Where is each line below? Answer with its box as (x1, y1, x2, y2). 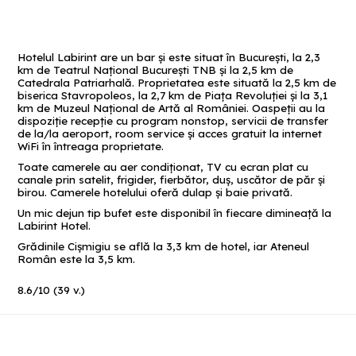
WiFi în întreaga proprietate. (17, 140, 164, 153)
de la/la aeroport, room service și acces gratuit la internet (17, 127, 323, 141)
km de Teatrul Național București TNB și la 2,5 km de (17, 64, 294, 77)
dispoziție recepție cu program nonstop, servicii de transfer (17, 114, 329, 128)
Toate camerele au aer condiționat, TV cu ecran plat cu (17, 161, 309, 174)
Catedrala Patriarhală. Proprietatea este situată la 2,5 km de (17, 76, 337, 90)
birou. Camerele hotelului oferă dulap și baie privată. (17, 186, 293, 199)
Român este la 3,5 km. (17, 253, 136, 266)
